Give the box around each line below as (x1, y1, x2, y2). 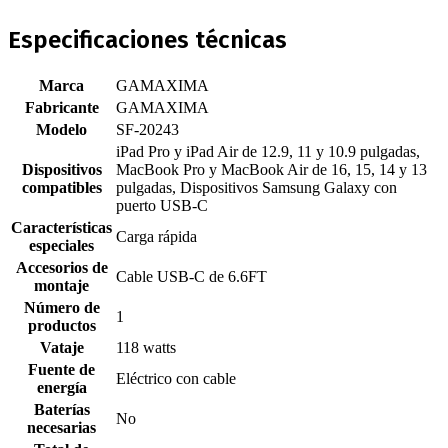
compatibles (21, 178, 102, 196)
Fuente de (28, 360, 95, 378)
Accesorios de (15, 258, 108, 276)
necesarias (27, 418, 96, 436)
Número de (23, 298, 100, 316)
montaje (34, 276, 89, 294)
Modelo (36, 120, 87, 138)
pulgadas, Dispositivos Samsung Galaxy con (116, 178, 397, 196)
